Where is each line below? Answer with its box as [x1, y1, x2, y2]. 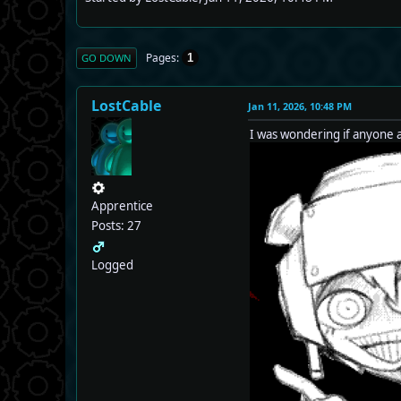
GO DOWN [81, 51, 132, 65]
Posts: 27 [91, 218, 141, 235]
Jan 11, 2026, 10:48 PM [248, 99, 352, 114]
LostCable [91, 96, 161, 116]
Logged [91, 257, 133, 274]
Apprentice [91, 198, 153, 215]
